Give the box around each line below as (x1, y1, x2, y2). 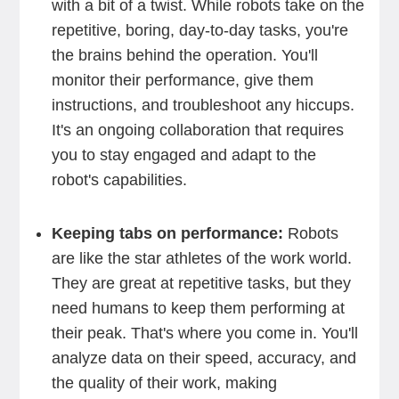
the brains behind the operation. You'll (51, 46, 318, 64)
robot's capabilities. (51, 171, 187, 189)
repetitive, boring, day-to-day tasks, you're (51, 21, 348, 39)
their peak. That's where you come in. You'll (51, 324, 358, 342)
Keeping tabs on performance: (51, 224, 283, 242)
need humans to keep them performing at (51, 299, 345, 317)
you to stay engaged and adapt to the (51, 146, 316, 164)
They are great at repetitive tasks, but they (51, 274, 351, 292)
